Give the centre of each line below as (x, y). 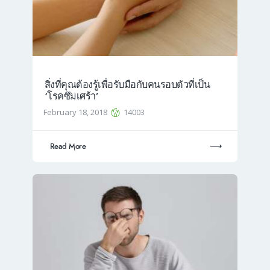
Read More (68, 146)
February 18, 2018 (77, 112)
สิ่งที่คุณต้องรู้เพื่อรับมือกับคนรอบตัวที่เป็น (127, 85)
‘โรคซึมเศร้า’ (71, 96)
